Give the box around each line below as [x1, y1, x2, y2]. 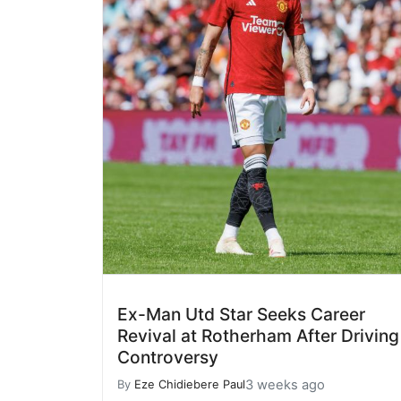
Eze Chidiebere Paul [134, 378, 245, 392]
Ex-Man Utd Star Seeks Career [117, 303, 365, 325]
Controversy [117, 346, 218, 368]
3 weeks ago [245, 376, 325, 393]
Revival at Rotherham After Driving [117, 324, 399, 346]
